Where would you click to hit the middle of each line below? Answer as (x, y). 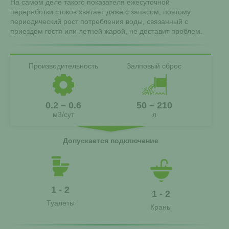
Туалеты (60, 203)
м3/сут (63, 114)
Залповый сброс (154, 66)
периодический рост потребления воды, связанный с (99, 21)
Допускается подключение (111, 141)
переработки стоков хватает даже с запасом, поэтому (100, 12)
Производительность (63, 66)
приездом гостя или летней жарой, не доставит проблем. (106, 31)
